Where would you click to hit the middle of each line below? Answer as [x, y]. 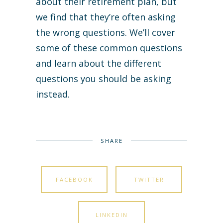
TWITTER [149, 180]
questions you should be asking [104, 79]
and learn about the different [99, 63]
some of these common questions [109, 48]
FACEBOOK [74, 180]
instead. [53, 94]
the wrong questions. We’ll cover [106, 33]
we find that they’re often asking [106, 17]
